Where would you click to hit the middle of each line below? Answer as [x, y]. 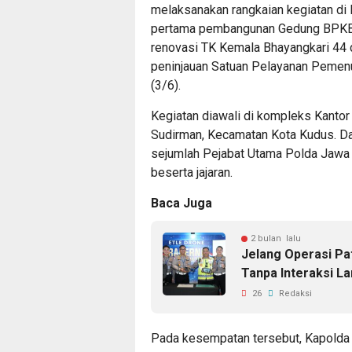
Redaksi [294, 294]
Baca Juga [181, 203]
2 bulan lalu [276, 239]
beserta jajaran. [192, 173]
